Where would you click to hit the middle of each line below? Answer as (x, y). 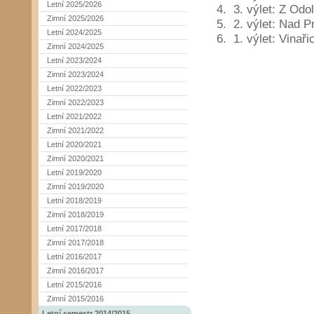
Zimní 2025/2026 (75, 18)
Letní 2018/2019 (74, 200)
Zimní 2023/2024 (75, 74)
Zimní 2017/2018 (75, 243)
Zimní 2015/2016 (75, 299)
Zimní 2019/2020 (75, 186)
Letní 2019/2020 (74, 172)
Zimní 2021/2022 (75, 130)
